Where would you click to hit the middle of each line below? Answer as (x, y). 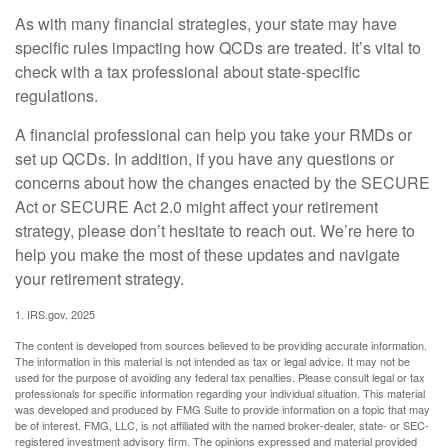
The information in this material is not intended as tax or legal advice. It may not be (212, 361)
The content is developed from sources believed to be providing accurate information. (221, 345)
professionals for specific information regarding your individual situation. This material (220, 393)
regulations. (56, 95)
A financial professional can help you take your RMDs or (213, 134)
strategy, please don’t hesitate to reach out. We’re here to (215, 230)
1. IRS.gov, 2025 (55, 314)
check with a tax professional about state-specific (187, 71)
